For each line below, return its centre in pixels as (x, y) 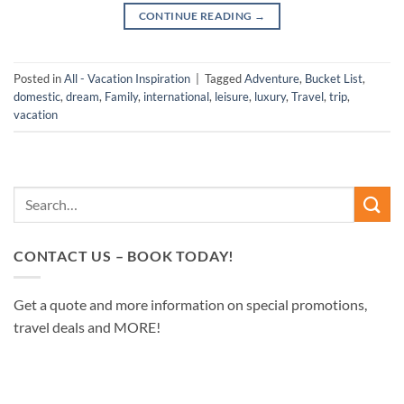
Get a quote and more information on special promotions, (190, 305)
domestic (37, 96)
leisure (232, 96)
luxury (270, 96)
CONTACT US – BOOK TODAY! (124, 255)
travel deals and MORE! (87, 327)
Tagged (225, 78)
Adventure (272, 78)
